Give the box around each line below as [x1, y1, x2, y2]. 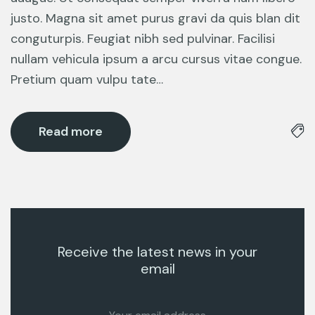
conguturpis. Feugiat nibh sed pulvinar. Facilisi [11, 30, 275, 47]
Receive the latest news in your [58, 243, 257, 261]
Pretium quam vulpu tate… [11, 71, 163, 88]
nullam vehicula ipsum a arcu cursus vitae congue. [11, 51, 302, 67]
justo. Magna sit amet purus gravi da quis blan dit [11, 10, 300, 27]
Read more [39, 123, 103, 140]
